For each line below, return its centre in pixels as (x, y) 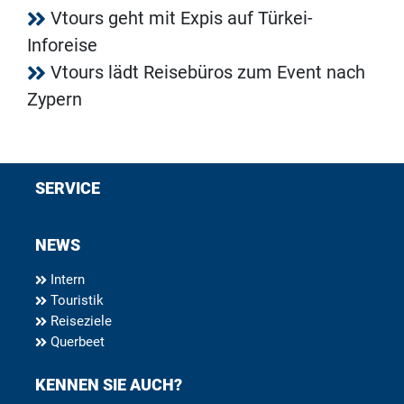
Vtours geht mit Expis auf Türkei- (182, 18)
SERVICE (68, 188)
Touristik (75, 301)
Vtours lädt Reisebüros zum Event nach (208, 73)
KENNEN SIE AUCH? (109, 385)
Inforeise (62, 46)
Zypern (55, 100)
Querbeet (76, 342)
